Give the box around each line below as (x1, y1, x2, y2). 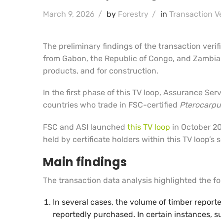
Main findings (43, 153, 127, 170)
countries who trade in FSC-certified (43, 100, 180, 110)
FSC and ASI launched (43, 122, 127, 132)
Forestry (118, 9, 148, 19)
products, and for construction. (43, 66, 158, 76)
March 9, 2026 (43, 9, 95, 19)
